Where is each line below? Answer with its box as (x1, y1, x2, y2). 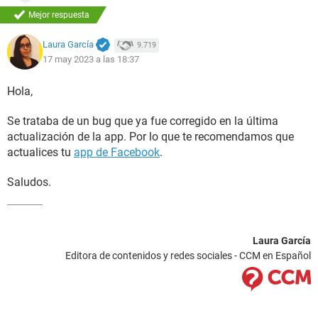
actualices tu (7, 146, 74, 159)
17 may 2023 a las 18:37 (43, 53, 139, 65)
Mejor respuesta (28, 10, 89, 20)
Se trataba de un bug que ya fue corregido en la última (7, 114, 278, 128)
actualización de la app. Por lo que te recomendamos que (7, 130, 294, 143)
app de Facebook (74, 146, 160, 159)
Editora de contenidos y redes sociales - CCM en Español (65, 250, 311, 261)
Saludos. (7, 175, 51, 189)
